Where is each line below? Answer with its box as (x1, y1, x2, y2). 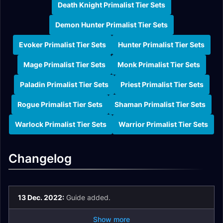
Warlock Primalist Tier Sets (15, 120, 107, 129)
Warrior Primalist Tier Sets (118, 120, 208, 129)
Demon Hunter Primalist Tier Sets (55, 20, 168, 29)
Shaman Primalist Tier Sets (114, 100, 206, 109)
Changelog (8, 151, 72, 166)
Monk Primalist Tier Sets (117, 60, 200, 69)
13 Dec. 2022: (18, 193, 64, 202)
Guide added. (64, 193, 111, 202)
